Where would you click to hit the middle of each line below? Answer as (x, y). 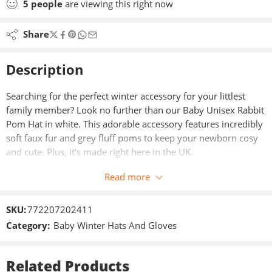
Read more (127, 177)
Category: (28, 226)
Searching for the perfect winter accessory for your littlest (126, 97)
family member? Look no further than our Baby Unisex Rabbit (135, 110)
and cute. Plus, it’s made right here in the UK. (100, 152)
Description (45, 70)
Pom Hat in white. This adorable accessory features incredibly (134, 124)
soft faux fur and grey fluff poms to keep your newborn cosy (132, 138)
